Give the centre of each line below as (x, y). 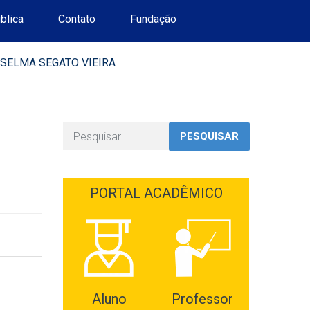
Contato (76, 19)
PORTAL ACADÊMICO (156, 193)
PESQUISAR (209, 136)
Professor (203, 299)
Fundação (153, 19)
